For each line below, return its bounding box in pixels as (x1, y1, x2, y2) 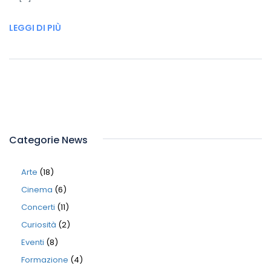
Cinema (21, 184, 53, 195)
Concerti (21, 201, 55, 213)
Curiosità (21, 219, 56, 230)
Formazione (21, 254, 68, 266)
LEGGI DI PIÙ (9, 22, 61, 34)
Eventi (21, 237, 44, 248)
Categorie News (9, 133, 88, 147)
